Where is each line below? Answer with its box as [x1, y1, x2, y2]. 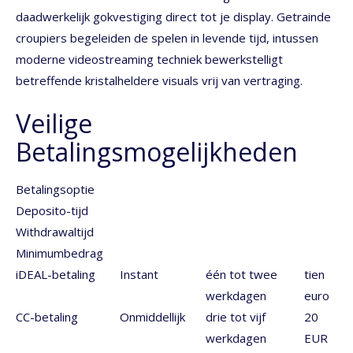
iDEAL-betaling [16, 266, 95, 282]
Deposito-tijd [16, 202, 88, 218]
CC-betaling [16, 308, 78, 325]
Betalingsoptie [16, 180, 95, 197]
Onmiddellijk [120, 308, 185, 325]
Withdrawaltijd [16, 223, 94, 240]
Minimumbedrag [16, 244, 103, 261]
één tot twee [206, 266, 277, 282]
